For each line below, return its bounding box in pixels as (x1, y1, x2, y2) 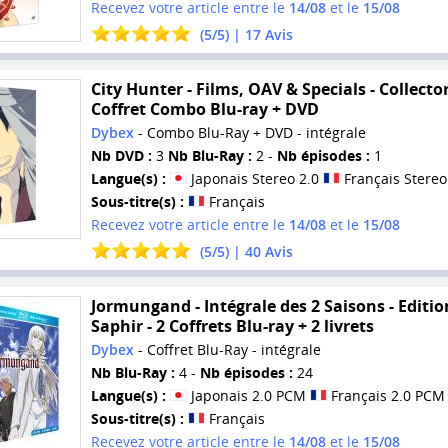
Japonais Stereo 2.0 (186, 169, 323, 189)
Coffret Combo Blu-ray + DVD (90, 98, 319, 121)
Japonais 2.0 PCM (186, 385, 310, 405)
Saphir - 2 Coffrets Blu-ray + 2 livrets (90, 314, 374, 337)
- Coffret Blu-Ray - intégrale (133, 339, 321, 359)
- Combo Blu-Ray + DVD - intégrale (133, 123, 366, 143)
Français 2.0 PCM (326, 385, 445, 405)
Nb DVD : (90, 146, 152, 166)
